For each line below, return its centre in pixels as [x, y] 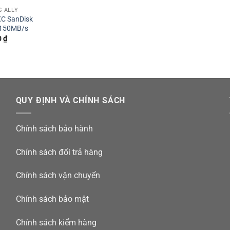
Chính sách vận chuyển [58, 176]
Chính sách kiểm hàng [56, 222]
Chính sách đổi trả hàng [59, 152]
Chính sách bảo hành [54, 128]
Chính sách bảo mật [52, 199]
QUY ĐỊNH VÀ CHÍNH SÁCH [71, 101]
